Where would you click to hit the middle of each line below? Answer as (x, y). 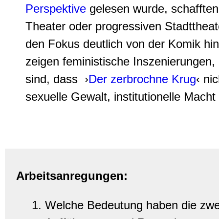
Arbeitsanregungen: (72, 176)
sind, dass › (57, 79)
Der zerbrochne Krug (142, 79)
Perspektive (56, 9)
